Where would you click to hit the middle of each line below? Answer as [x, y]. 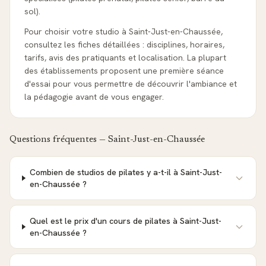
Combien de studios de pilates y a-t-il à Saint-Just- [126, 172]
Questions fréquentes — [59, 140]
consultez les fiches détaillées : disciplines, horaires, [124, 45]
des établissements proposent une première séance [124, 71]
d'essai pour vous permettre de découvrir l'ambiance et [131, 84]
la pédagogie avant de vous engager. [94, 97]
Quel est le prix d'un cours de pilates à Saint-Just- [125, 221]
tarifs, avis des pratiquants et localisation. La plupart [125, 58]
